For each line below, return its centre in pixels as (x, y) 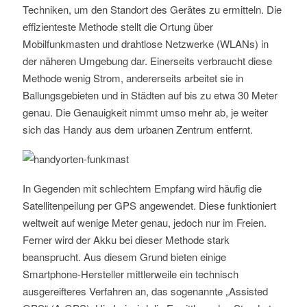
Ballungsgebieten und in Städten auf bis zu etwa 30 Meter (150, 95)
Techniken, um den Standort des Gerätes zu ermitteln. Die (152, 10)
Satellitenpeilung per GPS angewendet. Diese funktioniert (149, 206)
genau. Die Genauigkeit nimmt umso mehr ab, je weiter (145, 112)
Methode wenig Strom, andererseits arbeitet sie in (133, 78)
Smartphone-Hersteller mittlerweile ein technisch (130, 274)
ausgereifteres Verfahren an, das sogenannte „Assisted (145, 291)
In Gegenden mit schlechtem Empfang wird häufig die (142, 188)
